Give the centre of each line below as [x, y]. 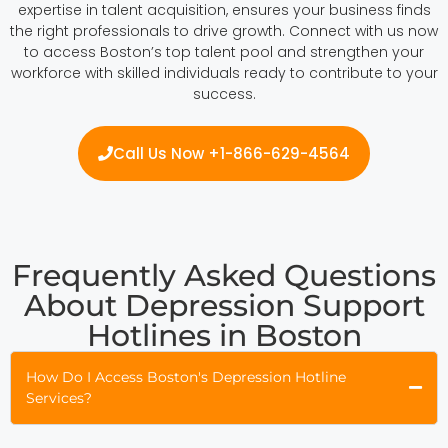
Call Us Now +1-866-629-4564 [231, 153]
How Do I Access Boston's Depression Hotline [186, 376]
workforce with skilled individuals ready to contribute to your [224, 72]
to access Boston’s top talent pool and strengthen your [224, 51]
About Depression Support [224, 305]
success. [224, 93]
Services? [59, 397]
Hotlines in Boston [224, 335]
